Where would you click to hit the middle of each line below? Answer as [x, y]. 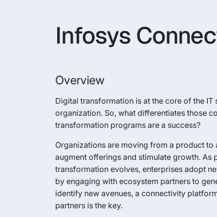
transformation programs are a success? [128, 125]
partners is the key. [89, 205]
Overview [80, 80]
